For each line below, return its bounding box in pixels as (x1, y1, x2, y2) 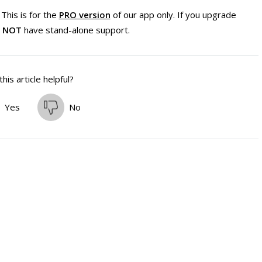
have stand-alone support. (23, 24, 130, 36)
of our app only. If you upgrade (110, 9, 236, 21)
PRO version (58, 9, 111, 21)
